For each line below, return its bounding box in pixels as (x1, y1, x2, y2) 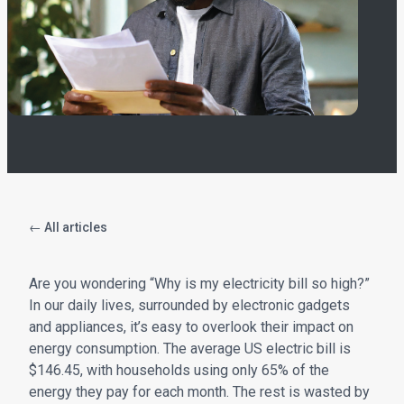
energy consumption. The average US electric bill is (29, 339, 351, 357)
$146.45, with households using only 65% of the (29, 361, 329, 379)
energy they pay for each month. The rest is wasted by (29, 382, 370, 400)
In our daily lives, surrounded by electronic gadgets (29, 296, 350, 314)
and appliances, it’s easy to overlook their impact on (29, 317, 353, 335)
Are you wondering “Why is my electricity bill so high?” (29, 274, 370, 292)
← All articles (29, 219, 107, 234)
